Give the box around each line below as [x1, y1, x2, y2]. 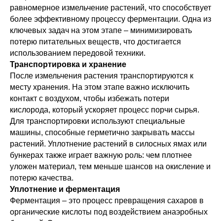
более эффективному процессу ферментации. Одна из [10, 15, 211, 23]
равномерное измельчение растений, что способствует [10, 3, 211, 12]
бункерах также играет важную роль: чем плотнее [10, 151, 192, 159]
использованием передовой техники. [10, 49, 146, 57]
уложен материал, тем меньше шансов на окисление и [10, 162, 211, 171]
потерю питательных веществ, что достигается [10, 37, 181, 46]
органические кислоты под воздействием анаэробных [10, 208, 208, 216]
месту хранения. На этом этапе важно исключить [10, 83, 189, 91]
